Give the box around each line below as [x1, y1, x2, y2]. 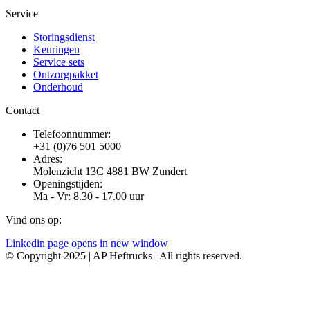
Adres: [33, 153, 62, 165]
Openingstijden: [33, 178, 102, 190]
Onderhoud [33, 81, 83, 93]
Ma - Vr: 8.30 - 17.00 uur [33, 190, 144, 203]
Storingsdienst [33, 31, 95, 44]
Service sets [33, 56, 84, 69]
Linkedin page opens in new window [6, 237, 168, 250]
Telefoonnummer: [33, 128, 111, 140]
